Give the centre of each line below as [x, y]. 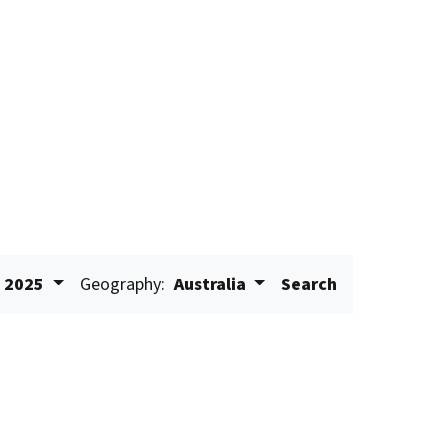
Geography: [122, 284]
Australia [209, 284]
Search [309, 284]
